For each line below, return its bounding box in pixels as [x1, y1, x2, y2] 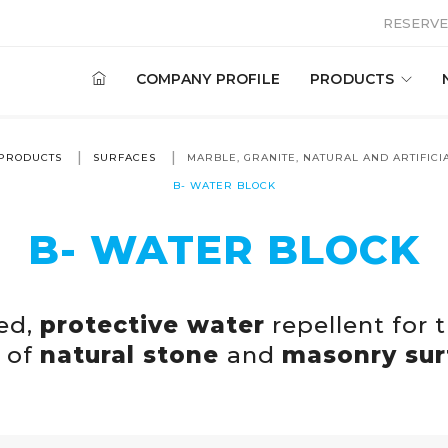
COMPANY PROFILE [135, 70, 280, 88]
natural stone [40, 341, 227, 370]
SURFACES [92, 150, 156, 164]
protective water [40, 311, 265, 340]
